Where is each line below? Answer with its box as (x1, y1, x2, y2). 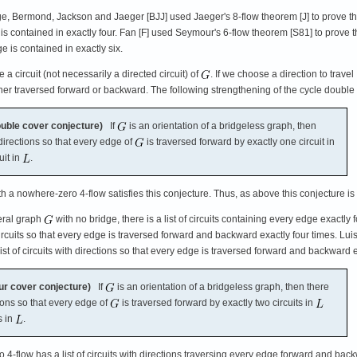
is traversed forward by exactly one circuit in (144, 135, 335, 147)
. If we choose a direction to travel (210, 68, 354, 80)
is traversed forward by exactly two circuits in (120, 296, 316, 308)
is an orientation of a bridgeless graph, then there (115, 280, 329, 292)
